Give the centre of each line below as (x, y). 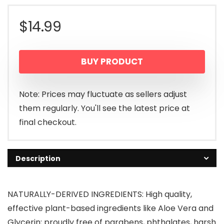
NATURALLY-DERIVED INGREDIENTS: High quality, (100, 194)
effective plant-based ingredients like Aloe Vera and (110, 208)
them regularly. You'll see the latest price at (104, 108)
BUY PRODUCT (112, 62)
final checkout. (48, 122)
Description (38, 159)
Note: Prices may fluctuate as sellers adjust (103, 94)
